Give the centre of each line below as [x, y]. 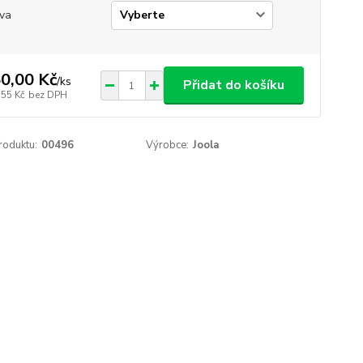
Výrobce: [168, 145]
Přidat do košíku [233, 85]
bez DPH [47, 94]
